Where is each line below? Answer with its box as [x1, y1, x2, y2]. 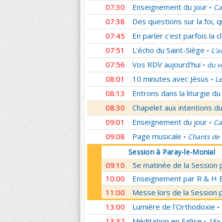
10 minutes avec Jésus [132, 74, 209, 84]
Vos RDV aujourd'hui [132, 59, 201, 69]
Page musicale [132, 131, 181, 141]
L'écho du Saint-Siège [132, 45, 205, 55]
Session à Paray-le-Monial [128, 147, 215, 157]
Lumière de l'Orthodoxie [132, 202, 215, 212]
